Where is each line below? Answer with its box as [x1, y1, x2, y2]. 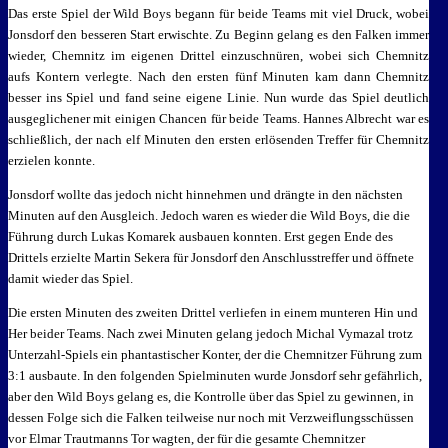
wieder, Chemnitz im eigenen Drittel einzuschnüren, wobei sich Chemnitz [8, 48, 430, 63]
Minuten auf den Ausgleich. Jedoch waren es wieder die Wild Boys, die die [8, 208, 410, 223]
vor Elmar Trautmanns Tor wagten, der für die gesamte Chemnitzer [8, 431, 365, 446]
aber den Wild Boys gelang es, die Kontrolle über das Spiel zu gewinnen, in [8, 389, 414, 404]
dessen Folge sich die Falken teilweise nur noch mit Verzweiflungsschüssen [8, 410, 414, 425]
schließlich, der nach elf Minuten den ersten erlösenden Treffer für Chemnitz [8, 132, 430, 147]
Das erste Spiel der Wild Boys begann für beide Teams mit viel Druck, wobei [8, 6, 430, 21]
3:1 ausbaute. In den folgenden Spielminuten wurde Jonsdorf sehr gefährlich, [8, 368, 422, 383]
